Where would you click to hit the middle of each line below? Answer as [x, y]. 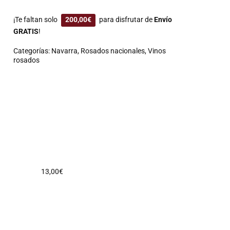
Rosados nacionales [113, 51]
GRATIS [26, 31]
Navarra [65, 51]
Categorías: [33, 51]
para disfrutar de [126, 20]
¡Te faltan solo [36, 20]
